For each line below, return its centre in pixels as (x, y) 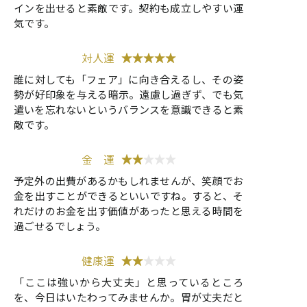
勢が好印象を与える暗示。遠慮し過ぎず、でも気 (128, 95)
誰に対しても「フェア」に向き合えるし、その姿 (128, 79)
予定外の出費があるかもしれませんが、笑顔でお (128, 181)
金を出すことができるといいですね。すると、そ (128, 196)
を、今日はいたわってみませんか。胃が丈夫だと (128, 297)
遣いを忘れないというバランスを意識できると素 (128, 110)
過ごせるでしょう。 (60, 226)
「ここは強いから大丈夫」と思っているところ (128, 282)
